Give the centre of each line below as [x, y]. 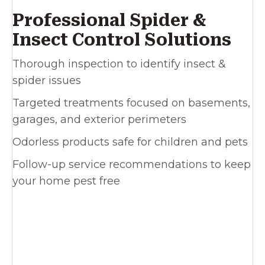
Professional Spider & [109, 21]
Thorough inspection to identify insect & [119, 64]
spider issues [47, 81]
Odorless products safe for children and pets [130, 142]
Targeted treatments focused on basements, [131, 103]
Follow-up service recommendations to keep [132, 165]
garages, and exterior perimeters [99, 120]
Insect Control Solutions [122, 40]
